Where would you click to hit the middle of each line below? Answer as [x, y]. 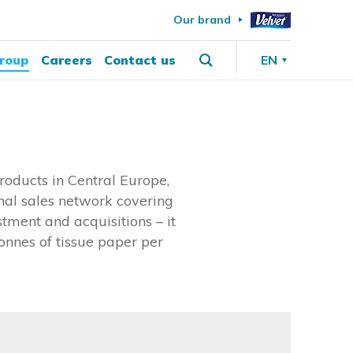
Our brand [202, 19]
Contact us [139, 59]
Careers [66, 59]
